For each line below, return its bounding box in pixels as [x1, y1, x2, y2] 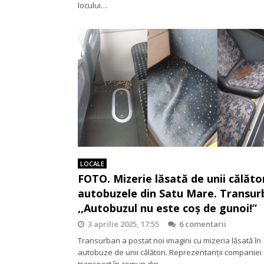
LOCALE [80, 159, 104, 168]
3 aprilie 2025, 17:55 [88, 218, 159, 229]
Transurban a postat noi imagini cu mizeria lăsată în [78, 235, 261, 246]
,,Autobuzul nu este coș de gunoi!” [78, 200, 257, 215]
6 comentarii [179, 218, 226, 229]
